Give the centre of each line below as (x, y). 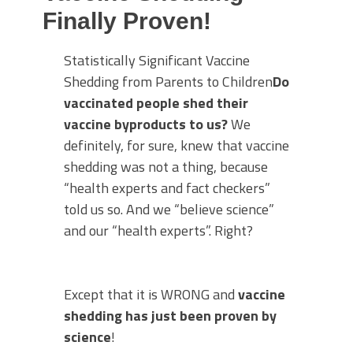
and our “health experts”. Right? (158, 230)
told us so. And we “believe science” (169, 209)
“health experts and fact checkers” (167, 188)
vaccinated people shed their (156, 103)
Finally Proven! (127, 21)
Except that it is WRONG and (151, 294)
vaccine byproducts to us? (146, 124)
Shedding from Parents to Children (168, 82)
